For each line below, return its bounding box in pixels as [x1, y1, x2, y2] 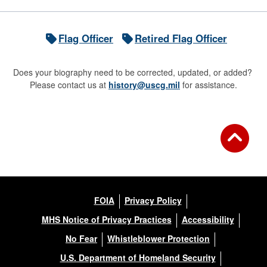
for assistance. [180, 79, 237, 91]
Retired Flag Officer [135, 31, 227, 45]
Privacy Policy [124, 194, 182, 206]
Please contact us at [30, 79, 108, 91]
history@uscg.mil [108, 79, 180, 91]
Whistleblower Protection [107, 232, 210, 244]
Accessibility [181, 213, 234, 225]
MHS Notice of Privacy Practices [41, 213, 172, 225]
